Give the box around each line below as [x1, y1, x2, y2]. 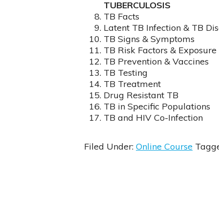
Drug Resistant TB [103, 89, 178, 101]
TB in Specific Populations [103, 100, 210, 112]
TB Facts [103, 10, 139, 22]
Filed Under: [84, 140, 136, 152]
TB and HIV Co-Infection [103, 111, 203, 123]
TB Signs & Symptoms [103, 33, 195, 44]
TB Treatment [103, 78, 161, 89]
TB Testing [103, 66, 148, 78]
